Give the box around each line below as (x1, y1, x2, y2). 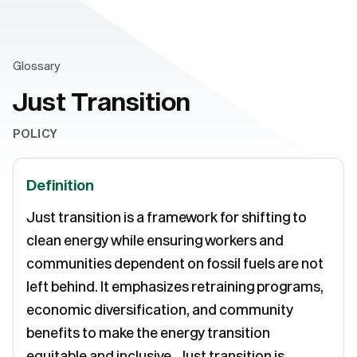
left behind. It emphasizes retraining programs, (26, 278, 324, 295)
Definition (26, 176, 94, 194)
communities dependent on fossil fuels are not (26, 255, 324, 272)
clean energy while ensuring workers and (26, 232, 284, 249)
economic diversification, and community (26, 301, 293, 318)
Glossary (13, 59, 60, 73)
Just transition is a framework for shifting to (26, 209, 307, 226)
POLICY (13, 127, 58, 140)
